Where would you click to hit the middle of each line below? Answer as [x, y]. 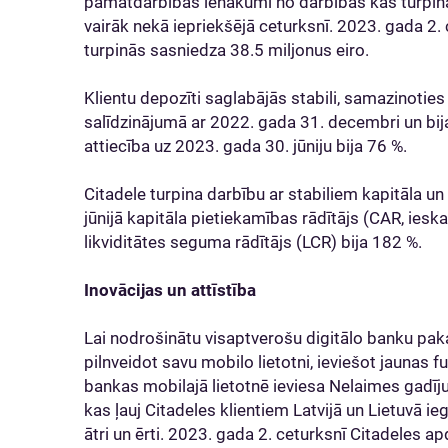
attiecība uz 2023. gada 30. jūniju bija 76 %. [245, 146]
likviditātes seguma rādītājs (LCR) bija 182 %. [253, 242]
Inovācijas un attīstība [170, 290]
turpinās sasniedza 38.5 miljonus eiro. [226, 50]
